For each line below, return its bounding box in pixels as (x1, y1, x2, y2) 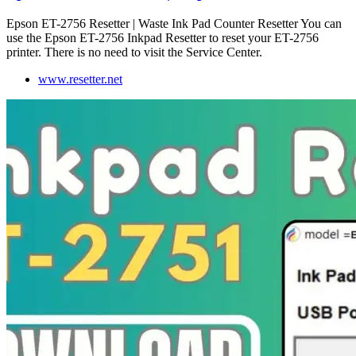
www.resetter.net (38, 72, 122, 87)
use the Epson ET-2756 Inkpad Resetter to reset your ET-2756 (6, 31, 319, 45)
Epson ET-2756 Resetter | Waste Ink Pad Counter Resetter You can (6, 17, 342, 31)
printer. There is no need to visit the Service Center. (6, 45, 262, 60)
